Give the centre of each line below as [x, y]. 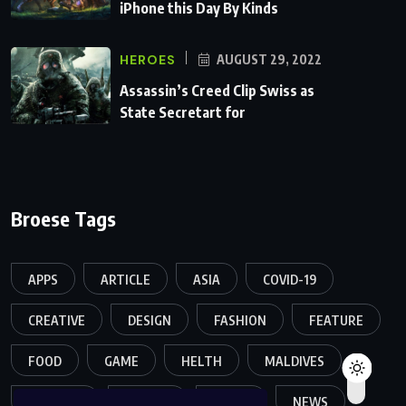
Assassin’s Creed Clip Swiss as [217, 90]
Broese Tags [63, 218]
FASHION [240, 320]
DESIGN [150, 320]
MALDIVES [295, 361]
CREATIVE [57, 320]
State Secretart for [183, 112]
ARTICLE [126, 279]
